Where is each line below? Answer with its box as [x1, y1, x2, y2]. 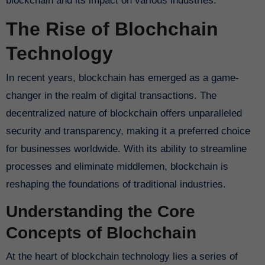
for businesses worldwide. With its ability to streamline [5, 143, 247, 155]
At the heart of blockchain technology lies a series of [5, 250, 12, 262]
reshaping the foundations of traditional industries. [5, 179, 226, 190]
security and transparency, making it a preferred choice [5, 125, 250, 137]
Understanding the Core [5, 202, 195, 221]
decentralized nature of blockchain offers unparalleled [5, 108, 242, 119]
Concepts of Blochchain [5, 224, 196, 243]
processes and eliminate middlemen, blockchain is [5, 161, 228, 173]
